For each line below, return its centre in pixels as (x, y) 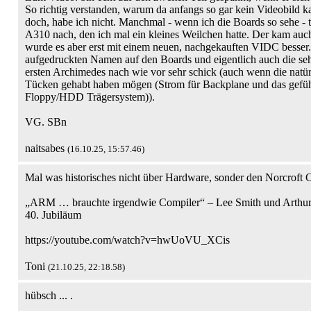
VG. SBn (46, 122)
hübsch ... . (49, 295)
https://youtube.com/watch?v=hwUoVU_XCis (127, 240)
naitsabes (46, 148)
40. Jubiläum (53, 215)
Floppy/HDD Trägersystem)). (90, 97)
